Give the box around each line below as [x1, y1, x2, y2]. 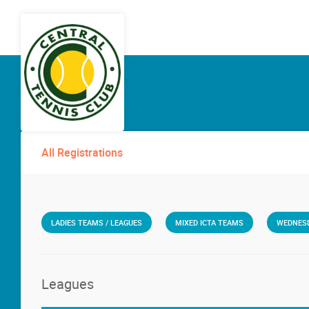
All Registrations [41, 145, 123, 160]
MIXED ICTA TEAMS [175, 217, 243, 228]
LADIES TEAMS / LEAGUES [51, 217, 142, 228]
